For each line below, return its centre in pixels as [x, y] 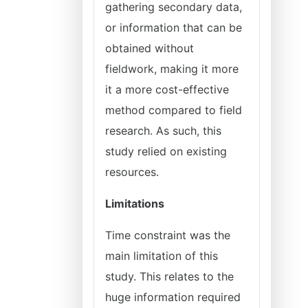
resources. [132, 172]
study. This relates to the [169, 276]
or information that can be [174, 27]
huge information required [173, 297]
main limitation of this [162, 256]
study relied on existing [166, 151]
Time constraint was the [168, 235]
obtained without [150, 48]
